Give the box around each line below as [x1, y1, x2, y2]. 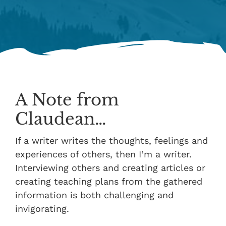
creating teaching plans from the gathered [15, 176, 202, 187]
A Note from [15, 90, 119, 110]
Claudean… [15, 109, 106, 130]
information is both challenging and [15, 190, 174, 201]
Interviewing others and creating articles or [15, 162, 205, 174]
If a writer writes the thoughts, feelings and [15, 135, 208, 146]
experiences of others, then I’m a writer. [15, 149, 192, 160]
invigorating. [15, 203, 69, 214]
